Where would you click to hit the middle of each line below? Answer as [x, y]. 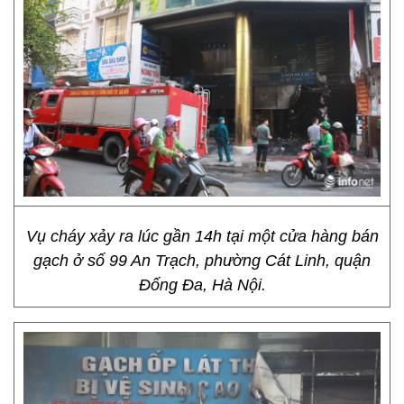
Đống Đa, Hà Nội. [202, 285]
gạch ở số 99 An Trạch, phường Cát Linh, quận [202, 261]
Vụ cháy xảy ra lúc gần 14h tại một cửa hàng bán [202, 236]
